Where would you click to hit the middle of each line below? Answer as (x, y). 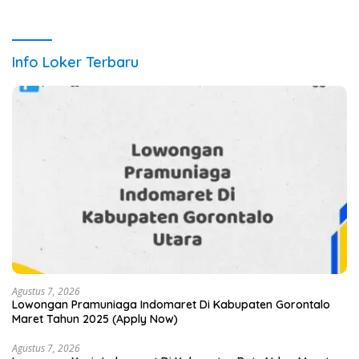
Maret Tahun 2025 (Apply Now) (95, 319)
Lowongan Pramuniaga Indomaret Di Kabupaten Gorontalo (171, 305)
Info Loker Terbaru (75, 62)
